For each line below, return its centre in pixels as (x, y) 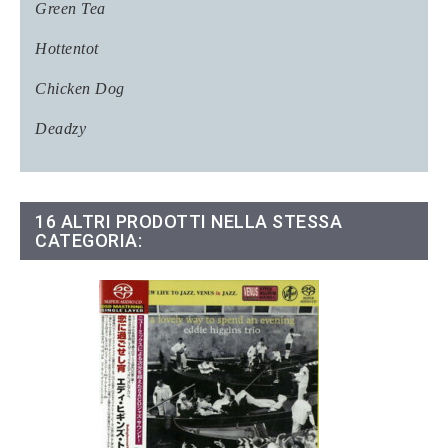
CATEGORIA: (88, 240)
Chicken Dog (80, 88)
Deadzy (60, 128)
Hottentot (67, 48)
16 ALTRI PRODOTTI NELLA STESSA (188, 221)
